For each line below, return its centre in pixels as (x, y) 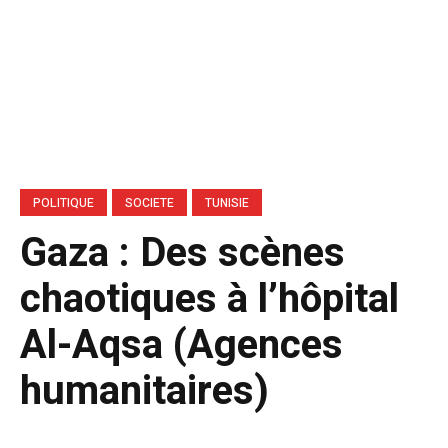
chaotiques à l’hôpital (209, 299)
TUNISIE (227, 202)
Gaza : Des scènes (182, 253)
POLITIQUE (63, 202)
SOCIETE (149, 202)
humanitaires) (144, 391)
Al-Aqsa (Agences (181, 345)
